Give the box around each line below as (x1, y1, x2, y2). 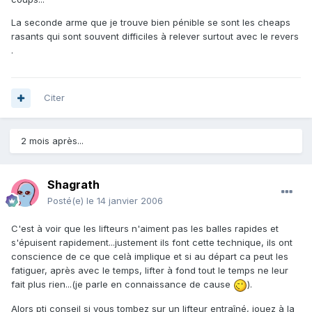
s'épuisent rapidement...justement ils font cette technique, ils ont (11, 237, 292, 249)
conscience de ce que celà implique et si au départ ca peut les (11, 251, 288, 263)
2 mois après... (21, 135, 84, 147)
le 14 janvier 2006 (86, 195, 163, 207)
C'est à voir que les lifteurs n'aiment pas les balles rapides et (11, 223, 279, 235)
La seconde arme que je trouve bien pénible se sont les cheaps (11, 16, 290, 28)
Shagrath (47, 178, 100, 192)
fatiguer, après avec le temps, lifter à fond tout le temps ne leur (11, 265, 288, 276)
